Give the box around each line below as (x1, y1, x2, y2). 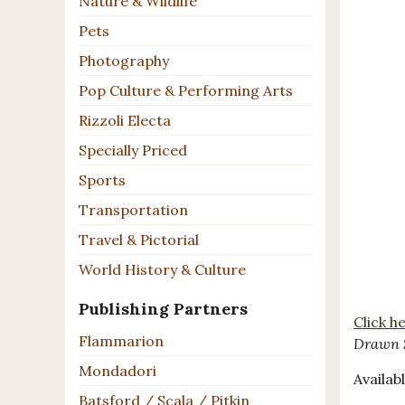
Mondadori (79, 362, 156, 381)
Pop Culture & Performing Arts (79, 81, 293, 100)
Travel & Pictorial (79, 231, 199, 250)
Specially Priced (79, 141, 187, 160)
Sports (79, 171, 126, 190)
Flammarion (79, 332, 164, 351)
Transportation (79, 201, 188, 220)
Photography (79, 52, 169, 71)
